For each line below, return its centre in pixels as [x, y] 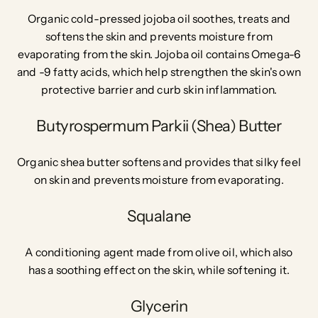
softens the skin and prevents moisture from [159, 37]
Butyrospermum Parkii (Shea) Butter [159, 126]
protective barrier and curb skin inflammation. [159, 90]
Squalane [159, 216]
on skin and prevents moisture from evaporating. [159, 180]
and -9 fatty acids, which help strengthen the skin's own [159, 72]
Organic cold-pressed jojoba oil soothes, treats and [159, 19]
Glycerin [159, 306]
